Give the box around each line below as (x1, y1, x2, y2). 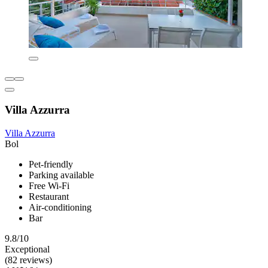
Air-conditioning (29, 202, 92, 212)
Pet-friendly (29, 159, 73, 169)
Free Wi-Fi (29, 180, 69, 191)
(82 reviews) (5, 254, 52, 265)
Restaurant (29, 191, 69, 202)
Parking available (29, 169, 94, 180)
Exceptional (5, 243, 50, 254)
